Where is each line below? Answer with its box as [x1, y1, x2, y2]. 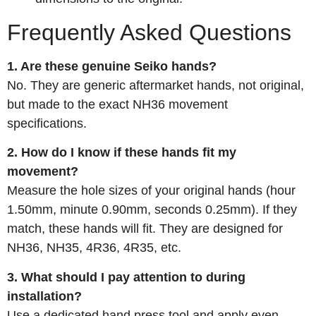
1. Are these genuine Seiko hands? [7, 59, 217, 73]
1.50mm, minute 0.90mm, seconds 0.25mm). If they [7, 202, 297, 217]
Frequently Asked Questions [7, 19, 291, 45]
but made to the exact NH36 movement [7, 97, 228, 111]
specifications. [7, 116, 87, 130]
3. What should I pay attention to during [7, 269, 245, 284]
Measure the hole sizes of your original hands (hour [7, 183, 296, 198]
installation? [7, 288, 82, 303]
